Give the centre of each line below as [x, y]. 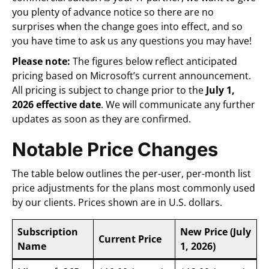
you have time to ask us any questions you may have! [132, 41]
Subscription [48, 231]
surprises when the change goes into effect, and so [127, 26]
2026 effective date [56, 104]
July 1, [220, 90]
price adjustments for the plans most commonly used [134, 188]
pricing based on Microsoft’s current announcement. [131, 75]
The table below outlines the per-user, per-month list [131, 173]
